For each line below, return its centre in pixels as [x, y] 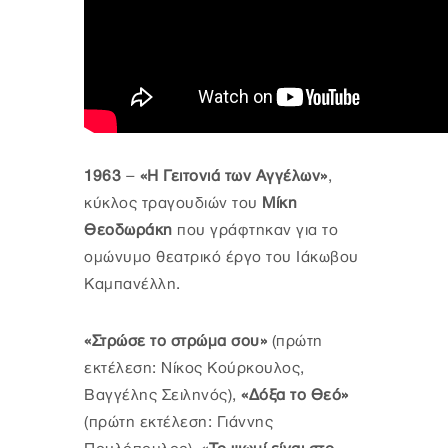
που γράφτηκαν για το [257, 231]
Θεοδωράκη [130, 231]
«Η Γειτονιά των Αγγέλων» [233, 177]
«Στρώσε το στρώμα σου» [175, 342]
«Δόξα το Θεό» [292, 396]
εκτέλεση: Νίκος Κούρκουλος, [194, 369]
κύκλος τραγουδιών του [173, 204]
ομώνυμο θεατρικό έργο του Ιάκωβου [221, 258]
